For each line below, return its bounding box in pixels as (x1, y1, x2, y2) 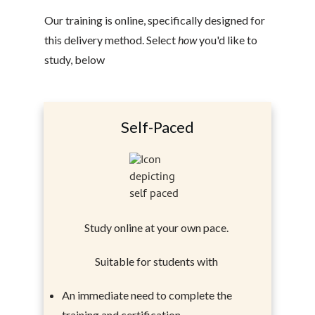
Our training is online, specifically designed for (44, 13, 265, 27)
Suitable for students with (94, 255, 220, 268)
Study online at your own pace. (84, 221, 231, 234)
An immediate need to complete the (61, 288, 232, 302)
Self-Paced (120, 117, 194, 136)
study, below (44, 53, 105, 66)
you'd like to (198, 33, 257, 46)
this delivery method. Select (44, 33, 178, 46)
